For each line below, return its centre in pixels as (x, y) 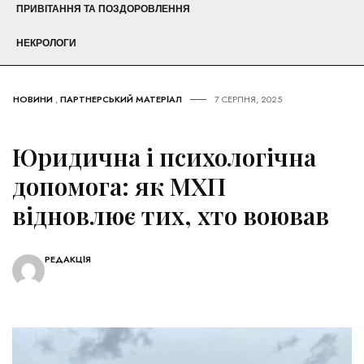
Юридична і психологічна (164, 157)
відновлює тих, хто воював (171, 216)
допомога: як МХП (119, 186)
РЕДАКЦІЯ (68, 260)
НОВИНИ (33, 100)
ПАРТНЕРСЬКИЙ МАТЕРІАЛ (121, 100)
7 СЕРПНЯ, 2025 (248, 100)
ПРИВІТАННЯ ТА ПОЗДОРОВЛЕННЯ (103, 9)
